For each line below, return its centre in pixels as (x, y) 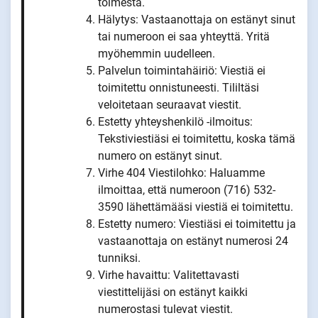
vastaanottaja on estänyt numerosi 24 (193, 241)
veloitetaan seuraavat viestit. (170, 104)
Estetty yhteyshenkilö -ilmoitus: (175, 121)
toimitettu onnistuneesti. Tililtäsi (179, 87)
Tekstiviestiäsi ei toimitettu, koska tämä (197, 138)
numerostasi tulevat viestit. (165, 309)
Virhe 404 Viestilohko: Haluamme (181, 172)
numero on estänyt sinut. (160, 155)
